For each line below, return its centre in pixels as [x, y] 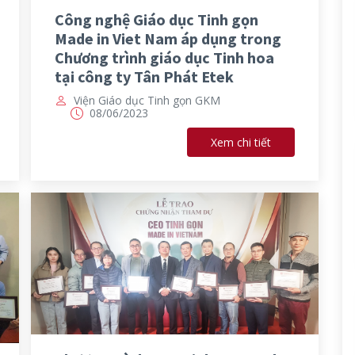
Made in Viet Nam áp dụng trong [168, 39]
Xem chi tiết [240, 143]
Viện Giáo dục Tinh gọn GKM [147, 101]
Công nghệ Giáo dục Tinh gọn [157, 20]
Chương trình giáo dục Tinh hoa [164, 58]
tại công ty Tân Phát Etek [144, 77]
